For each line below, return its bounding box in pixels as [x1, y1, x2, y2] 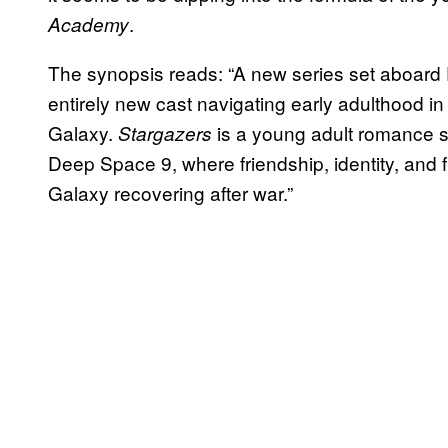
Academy [48, 10, 129, 37]
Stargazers [118, 119, 212, 146]
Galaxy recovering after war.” [48, 178, 293, 206]
